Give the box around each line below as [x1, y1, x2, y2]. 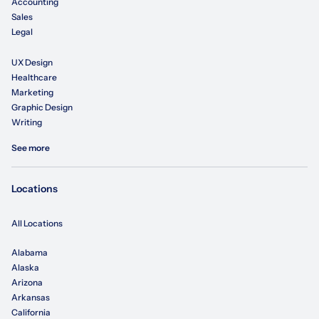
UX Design [11, 57, 53, 68]
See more [11, 142, 50, 154]
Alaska [11, 262, 39, 273]
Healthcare [11, 72, 57, 83]
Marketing [11, 87, 53, 98]
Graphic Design [11, 102, 73, 113]
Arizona [11, 277, 43, 288]
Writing [11, 117, 42, 128]
